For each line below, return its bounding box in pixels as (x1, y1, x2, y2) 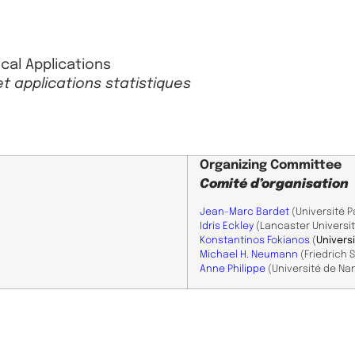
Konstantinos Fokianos (200, 235, 312, 246)
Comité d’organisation (200, 177, 349, 191)
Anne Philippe (200, 263, 265, 274)
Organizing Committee (200, 158, 342, 172)
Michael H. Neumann (200, 249, 298, 260)
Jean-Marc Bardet (200, 206, 289, 217)
